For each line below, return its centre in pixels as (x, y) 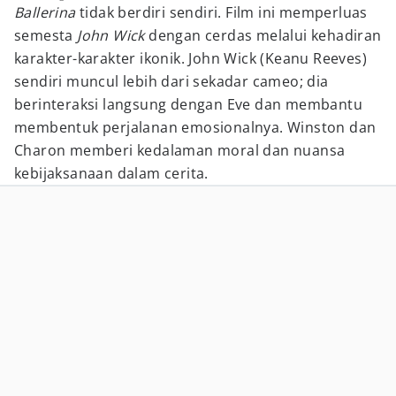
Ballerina (45, 12)
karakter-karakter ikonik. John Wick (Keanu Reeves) (190, 58)
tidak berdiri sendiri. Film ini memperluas (221, 12)
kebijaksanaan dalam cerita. (111, 173)
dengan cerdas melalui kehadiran (263, 35)
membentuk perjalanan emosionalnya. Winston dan (195, 127)
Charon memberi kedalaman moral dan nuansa (180, 150)
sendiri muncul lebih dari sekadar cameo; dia (171, 81)
